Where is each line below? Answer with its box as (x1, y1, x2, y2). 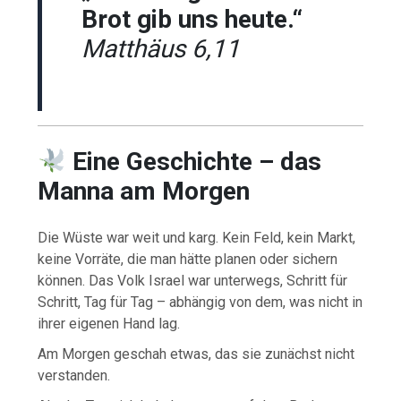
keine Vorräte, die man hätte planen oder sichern (38, 250, 338, 268)
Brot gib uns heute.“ (81, 4, 303, 35)
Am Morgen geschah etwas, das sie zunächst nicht (38, 345, 355, 363)
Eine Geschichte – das (72, 147, 321, 177)
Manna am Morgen (38, 176, 251, 207)
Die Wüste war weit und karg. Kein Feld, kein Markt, (38, 228, 356, 246)
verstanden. (38, 366, 111, 384)
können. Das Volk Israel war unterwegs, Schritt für (38, 271, 348, 289)
